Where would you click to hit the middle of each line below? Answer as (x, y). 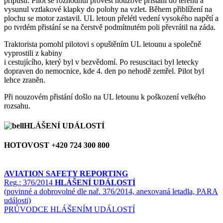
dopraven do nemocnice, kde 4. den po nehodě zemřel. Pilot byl (104, 71)
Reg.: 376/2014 (28, 183)
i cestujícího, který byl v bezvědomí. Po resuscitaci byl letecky (101, 62)
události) (17, 201)
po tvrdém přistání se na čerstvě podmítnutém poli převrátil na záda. (110, 27)
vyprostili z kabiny (33, 53)
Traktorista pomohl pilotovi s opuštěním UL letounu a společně (103, 44)
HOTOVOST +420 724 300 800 (57, 145)
